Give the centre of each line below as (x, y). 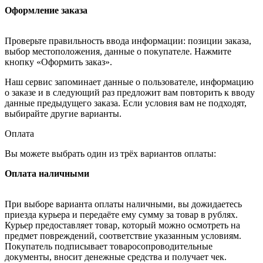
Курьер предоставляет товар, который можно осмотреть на (122, 225)
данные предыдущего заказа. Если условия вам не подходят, (126, 103)
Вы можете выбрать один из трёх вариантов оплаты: (110, 153)
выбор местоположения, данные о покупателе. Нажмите (118, 51)
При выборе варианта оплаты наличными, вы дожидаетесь (123, 204)
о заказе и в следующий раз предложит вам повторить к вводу (130, 92)
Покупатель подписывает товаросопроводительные (109, 246)
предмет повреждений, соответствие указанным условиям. (123, 235)
